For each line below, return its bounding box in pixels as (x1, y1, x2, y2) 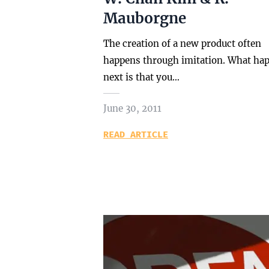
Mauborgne (103, 9, 186, 28)
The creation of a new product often (103, 38, 261, 49)
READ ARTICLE (103, 129, 168, 140)
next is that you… (103, 71, 180, 83)
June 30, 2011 (103, 103, 162, 114)
